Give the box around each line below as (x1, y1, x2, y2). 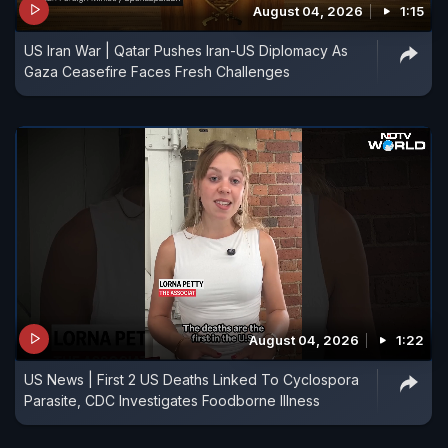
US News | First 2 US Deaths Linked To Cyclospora (24, 370, 359, 388)
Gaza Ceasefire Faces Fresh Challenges (24, 62, 290, 80)
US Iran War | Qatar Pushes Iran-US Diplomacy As (24, 41, 348, 59)
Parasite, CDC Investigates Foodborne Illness (24, 391, 320, 409)
